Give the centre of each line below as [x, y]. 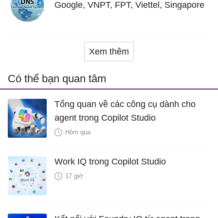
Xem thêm [109, 52]
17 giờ [74, 176]
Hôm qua [78, 132]
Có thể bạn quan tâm [57, 79]
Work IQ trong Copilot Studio [110, 162]
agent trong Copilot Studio [105, 118]
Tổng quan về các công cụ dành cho [125, 104]
